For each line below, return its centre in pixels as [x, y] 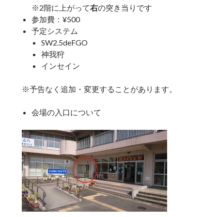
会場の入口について [66, 112]
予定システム [54, 31]
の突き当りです [125, 8]
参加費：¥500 [55, 19]
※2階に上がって [61, 8]
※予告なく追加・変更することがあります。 [99, 89]
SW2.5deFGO [64, 43]
